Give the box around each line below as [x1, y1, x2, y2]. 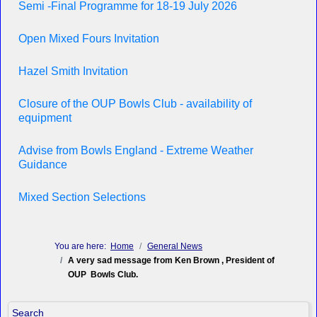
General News [147, 241, 202, 251]
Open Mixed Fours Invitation [18, 32, 159, 45]
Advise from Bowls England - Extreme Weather [18, 144, 253, 156]
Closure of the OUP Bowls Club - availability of [18, 97, 252, 110]
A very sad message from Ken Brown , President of [68, 255, 275, 265]
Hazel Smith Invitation [18, 64, 128, 77]
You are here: [54, 241, 110, 251]
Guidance [18, 158, 67, 171]
